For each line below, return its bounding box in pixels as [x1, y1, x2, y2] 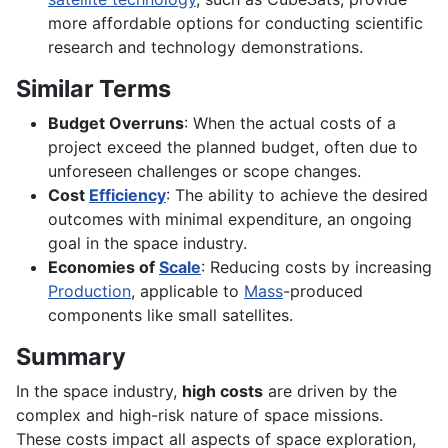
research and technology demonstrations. [48, 37, 363, 58]
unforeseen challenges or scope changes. [48, 161, 361, 182]
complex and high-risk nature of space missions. [16, 405, 383, 426]
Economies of [48, 257, 159, 278]
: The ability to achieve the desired [166, 185, 428, 206]
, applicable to [131, 281, 244, 302]
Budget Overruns [48, 113, 184, 134]
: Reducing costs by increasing [201, 257, 432, 278]
